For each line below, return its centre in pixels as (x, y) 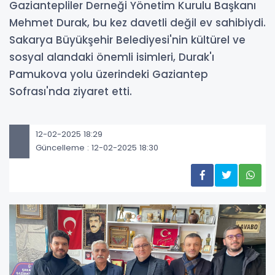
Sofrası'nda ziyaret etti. (71, 91)
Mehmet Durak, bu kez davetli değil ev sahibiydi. (137, 22)
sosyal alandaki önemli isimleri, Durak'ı (112, 57)
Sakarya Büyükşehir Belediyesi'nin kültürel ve (127, 40)
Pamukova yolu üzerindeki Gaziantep (109, 74)
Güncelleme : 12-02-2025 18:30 (97, 148)
